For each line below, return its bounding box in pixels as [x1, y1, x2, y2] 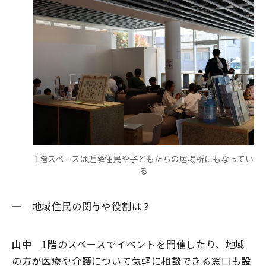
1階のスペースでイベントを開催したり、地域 [31, 237, 246, 252]
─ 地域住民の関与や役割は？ [12, 199, 152, 214]
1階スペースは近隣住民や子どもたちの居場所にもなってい [34, 153, 254, 165]
